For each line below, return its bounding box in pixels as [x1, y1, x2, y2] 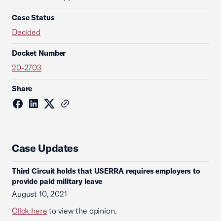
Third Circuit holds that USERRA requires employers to [12, 166, 200, 176]
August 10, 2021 [12, 189, 67, 199]
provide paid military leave [12, 177, 103, 186]
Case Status [12, 13, 55, 22]
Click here [12, 206, 47, 216]
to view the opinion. [47, 206, 117, 216]
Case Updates [12, 142, 78, 154]
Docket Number [12, 48, 66, 58]
